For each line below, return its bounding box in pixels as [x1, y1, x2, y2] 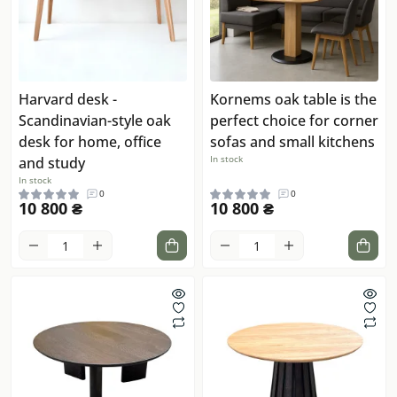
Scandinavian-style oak [19, 111, 171, 131]
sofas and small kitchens [210, 132, 375, 152]
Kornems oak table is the [210, 90, 377, 110]
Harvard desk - [19, 90, 117, 110]
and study [19, 153, 85, 174]
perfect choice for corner [210, 111, 378, 131]
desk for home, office [19, 132, 161, 152]
